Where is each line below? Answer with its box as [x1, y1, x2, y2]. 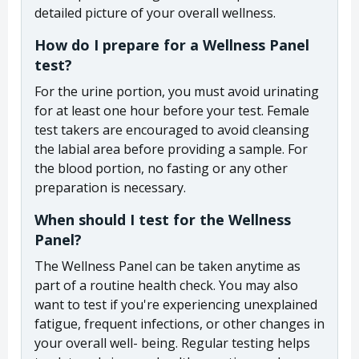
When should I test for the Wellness [34, 209, 291, 229]
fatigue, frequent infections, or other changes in [34, 314, 325, 333]
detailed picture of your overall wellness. [34, 3, 276, 22]
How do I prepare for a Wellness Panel [34, 34, 309, 54]
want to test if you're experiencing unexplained [34, 295, 317, 313]
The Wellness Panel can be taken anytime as [34, 256, 301, 275]
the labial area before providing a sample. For [34, 139, 308, 158]
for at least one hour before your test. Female [34, 101, 309, 119]
